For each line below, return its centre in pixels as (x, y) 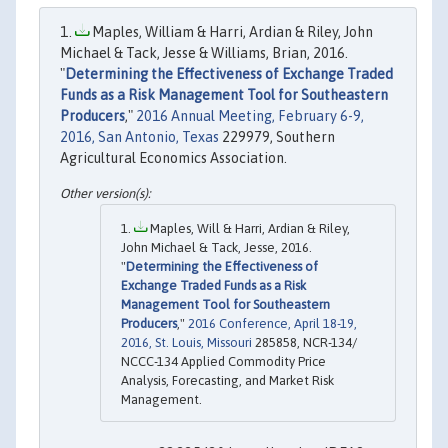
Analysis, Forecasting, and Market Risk (227, 381)
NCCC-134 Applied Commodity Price (223, 362)
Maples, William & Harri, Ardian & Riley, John (231, 32)
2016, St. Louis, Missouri (186, 343)
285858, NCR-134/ (304, 343)
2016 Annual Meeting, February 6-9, (250, 116)
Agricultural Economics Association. (173, 158)
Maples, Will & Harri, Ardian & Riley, (248, 229)
